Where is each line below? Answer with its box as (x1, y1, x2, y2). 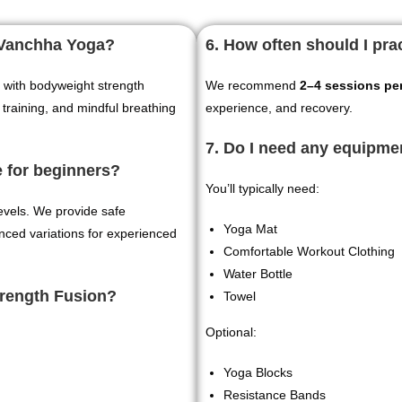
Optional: (205, 325, 258, 339)
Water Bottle (223, 267, 293, 281)
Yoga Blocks (223, 365, 293, 380)
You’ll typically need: (205, 181, 320, 196)
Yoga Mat (223, 222, 278, 236)
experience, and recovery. (205, 100, 354, 115)
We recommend (205, 78, 301, 92)
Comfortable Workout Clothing (223, 244, 396, 258)
